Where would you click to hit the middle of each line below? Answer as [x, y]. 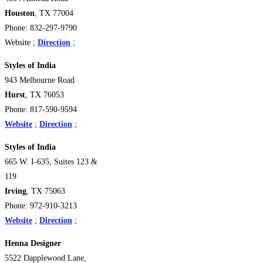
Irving [16, 191]
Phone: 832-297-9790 [41, 28]
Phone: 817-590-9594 [41, 109]
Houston [20, 13]
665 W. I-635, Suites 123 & [51, 161]
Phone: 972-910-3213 [41, 205]
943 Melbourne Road [40, 80]
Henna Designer [33, 243]
